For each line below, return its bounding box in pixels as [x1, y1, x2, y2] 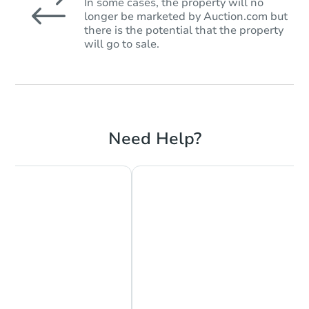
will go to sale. [84, 37, 159, 52]
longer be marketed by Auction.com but [84, 9, 288, 24]
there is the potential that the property [84, 23, 283, 38]
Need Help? [108, 128, 201, 150]
